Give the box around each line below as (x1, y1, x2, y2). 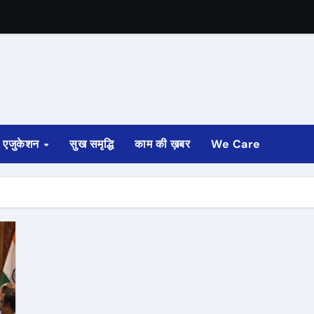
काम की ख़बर (135, 137, 191, 151)
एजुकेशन (3, 137, 43, 151)
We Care (211, 137, 261, 151)
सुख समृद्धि (69, 137, 114, 151)
